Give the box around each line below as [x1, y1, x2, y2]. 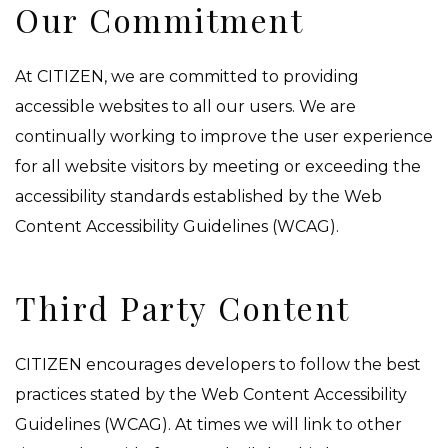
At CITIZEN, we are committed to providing [15, 67, 359, 87]
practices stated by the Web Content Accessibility [15, 385, 407, 405]
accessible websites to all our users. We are [15, 97, 356, 117]
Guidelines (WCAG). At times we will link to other [15, 415, 402, 435]
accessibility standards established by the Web [15, 187, 382, 207]
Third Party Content [15, 286, 351, 330]
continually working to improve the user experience [15, 127, 433, 147]
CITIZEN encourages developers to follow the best [15, 355, 421, 375]
